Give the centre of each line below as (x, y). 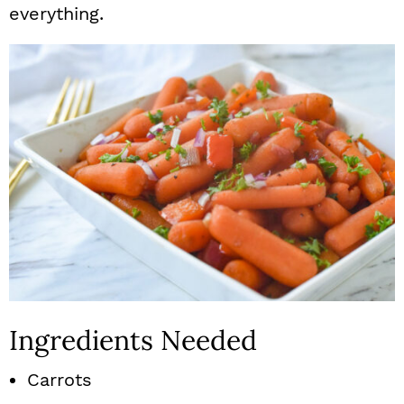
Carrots (60, 380)
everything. (56, 14)
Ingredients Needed (133, 340)
